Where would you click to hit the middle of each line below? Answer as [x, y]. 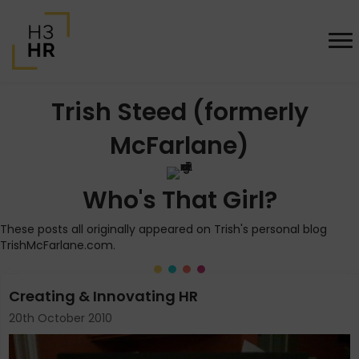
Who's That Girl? [179, 200]
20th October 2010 [61, 318]
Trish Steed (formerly [179, 112]
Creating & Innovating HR [103, 296]
